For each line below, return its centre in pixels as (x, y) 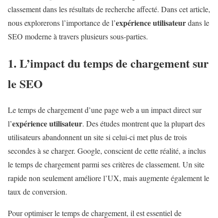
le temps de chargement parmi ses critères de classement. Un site (106, 164)
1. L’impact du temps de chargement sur (108, 63)
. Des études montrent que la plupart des (144, 124)
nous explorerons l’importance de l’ (62, 22)
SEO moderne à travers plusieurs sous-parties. (78, 36)
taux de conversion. (37, 192)
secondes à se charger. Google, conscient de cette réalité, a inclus (107, 151)
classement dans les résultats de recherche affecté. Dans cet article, (109, 9)
